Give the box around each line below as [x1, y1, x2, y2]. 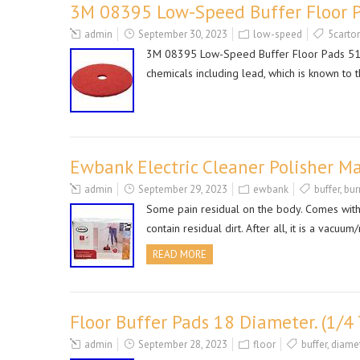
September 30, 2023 [138, 27, 227, 41]
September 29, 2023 [138, 182, 227, 196]
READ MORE [153, 247, 207, 261]
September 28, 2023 [138, 337, 227, 351]
